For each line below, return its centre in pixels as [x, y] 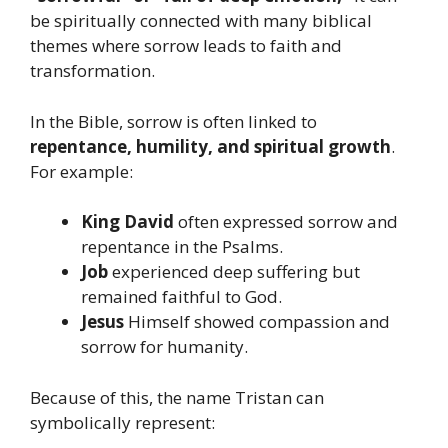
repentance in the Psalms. [182, 247]
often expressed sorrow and [286, 222]
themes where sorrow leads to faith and [186, 46]
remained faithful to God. [181, 297]
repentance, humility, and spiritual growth [210, 146]
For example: [81, 171]
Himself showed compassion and [257, 322]
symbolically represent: [122, 422]
